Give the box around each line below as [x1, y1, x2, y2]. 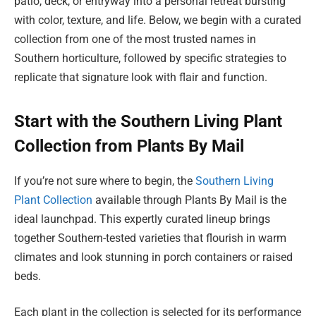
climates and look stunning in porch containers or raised [14, 250, 293, 264]
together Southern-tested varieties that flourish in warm [14, 231, 286, 245]
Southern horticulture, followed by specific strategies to [14, 51, 286, 65]
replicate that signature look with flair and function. [14, 70, 267, 84]
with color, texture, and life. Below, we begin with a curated [14, 13, 301, 27]
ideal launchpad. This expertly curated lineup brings [14, 212, 270, 226]
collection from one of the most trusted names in [14, 32, 256, 46]
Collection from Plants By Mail [14, 135, 244, 156]
